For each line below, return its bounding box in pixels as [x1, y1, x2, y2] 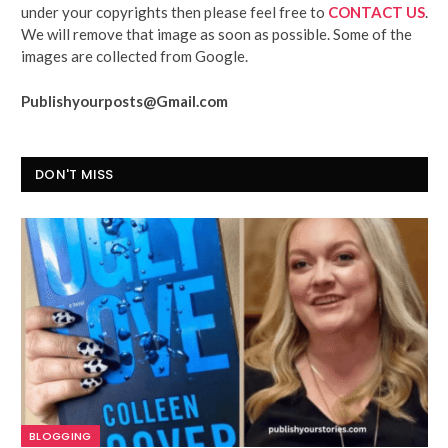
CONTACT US [328, 2, 425, 21]
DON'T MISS [35, 164, 114, 184]
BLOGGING [29, 427, 92, 444]
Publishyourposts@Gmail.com [21, 91, 228, 110]
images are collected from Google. [21, 46, 248, 65]
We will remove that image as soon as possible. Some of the [21, 24, 412, 43]
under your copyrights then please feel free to [21, 2, 328, 21]
